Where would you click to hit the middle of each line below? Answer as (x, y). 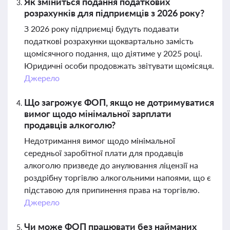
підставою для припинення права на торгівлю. (112, 190)
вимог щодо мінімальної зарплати (98, 113)
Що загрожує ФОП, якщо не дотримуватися (119, 102)
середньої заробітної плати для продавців (104, 153)
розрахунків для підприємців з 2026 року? (114, 13)
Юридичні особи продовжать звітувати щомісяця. (119, 65)
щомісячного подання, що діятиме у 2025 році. (113, 53)
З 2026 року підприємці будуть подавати (101, 28)
